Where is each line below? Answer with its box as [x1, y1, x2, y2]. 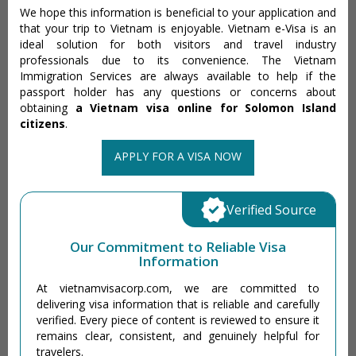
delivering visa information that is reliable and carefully [37, 296, 319, 311]
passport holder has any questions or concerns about [20, 83, 336, 99]
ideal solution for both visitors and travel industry [20, 36, 336, 52]
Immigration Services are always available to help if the [20, 68, 336, 83]
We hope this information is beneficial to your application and [20, 4, 336, 20]
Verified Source [226, 200, 316, 219]
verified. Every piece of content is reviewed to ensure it [37, 311, 319, 327]
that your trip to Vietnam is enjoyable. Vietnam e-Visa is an [20, 20, 336, 36]
